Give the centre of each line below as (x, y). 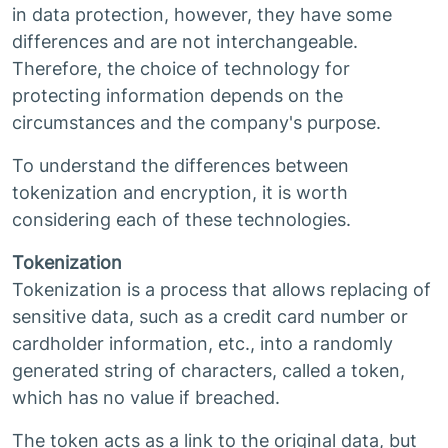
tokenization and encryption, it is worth (180, 192)
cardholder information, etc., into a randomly (202, 343)
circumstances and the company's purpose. (196, 122)
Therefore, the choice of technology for (181, 68)
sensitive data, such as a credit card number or (210, 316)
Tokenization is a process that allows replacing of (221, 289)
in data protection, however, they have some (202, 14)
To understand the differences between (180, 165)
